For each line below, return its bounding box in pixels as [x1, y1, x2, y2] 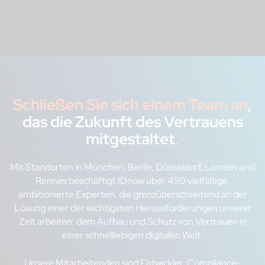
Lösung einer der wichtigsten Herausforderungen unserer [14, 201, 251, 214]
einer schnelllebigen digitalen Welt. [62, 228, 203, 241]
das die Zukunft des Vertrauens [22, 111, 243, 132]
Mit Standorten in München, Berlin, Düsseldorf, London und [10, 160, 255, 173]
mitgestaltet [86, 128, 175, 149]
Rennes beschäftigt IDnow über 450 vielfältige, [35, 174, 230, 187]
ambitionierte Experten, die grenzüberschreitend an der [18, 188, 247, 201]
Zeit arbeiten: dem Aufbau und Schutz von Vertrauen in [18, 215, 247, 228]
